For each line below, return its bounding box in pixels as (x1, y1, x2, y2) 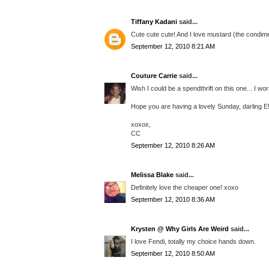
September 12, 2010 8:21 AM (131, 43, 215, 50)
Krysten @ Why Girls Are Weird (131, 225, 229, 233)
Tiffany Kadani (131, 18, 177, 26)
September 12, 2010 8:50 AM (131, 250, 215, 258)
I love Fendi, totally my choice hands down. (131, 237, 256, 245)
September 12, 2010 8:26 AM (131, 142, 215, 150)
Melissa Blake (131, 171, 174, 179)
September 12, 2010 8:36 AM (131, 196, 215, 204)
